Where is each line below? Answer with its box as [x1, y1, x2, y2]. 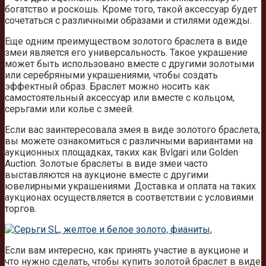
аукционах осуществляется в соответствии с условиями [5, 191, 254, 203]
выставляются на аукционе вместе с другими [5, 169, 208, 180]
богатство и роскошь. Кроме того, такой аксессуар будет [5, 3, 257, 15]
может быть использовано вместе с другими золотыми [5, 58, 254, 69]
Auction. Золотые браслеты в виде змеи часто [5, 157, 208, 169]
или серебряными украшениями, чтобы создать [5, 69, 218, 81]
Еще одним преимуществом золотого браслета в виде [5, 35, 248, 47]
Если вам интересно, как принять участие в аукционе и [5, 244, 248, 256]
